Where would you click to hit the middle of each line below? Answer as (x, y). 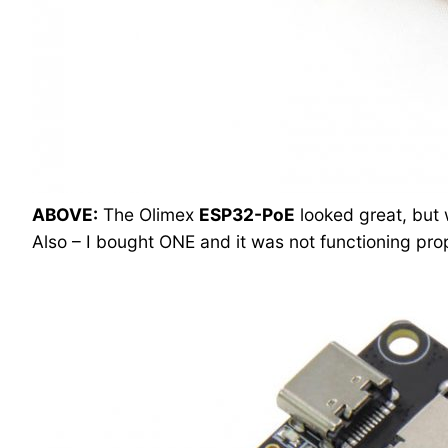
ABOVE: (65, 215)
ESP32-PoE (247, 215)
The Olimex (148, 215)
